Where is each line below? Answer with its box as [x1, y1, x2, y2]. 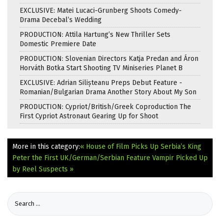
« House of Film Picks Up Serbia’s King [80, 142, 201, 151]
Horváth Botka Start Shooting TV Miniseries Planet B [20, 64, 183, 73]
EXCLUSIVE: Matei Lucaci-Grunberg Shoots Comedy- [20, 6, 182, 15]
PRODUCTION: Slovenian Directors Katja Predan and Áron [20, 55, 198, 63]
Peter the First [12, 154, 58, 163]
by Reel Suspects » [12, 165, 74, 174]
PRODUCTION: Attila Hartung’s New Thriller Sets [20, 30, 170, 39]
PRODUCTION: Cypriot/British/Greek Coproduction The [20, 103, 191, 111]
